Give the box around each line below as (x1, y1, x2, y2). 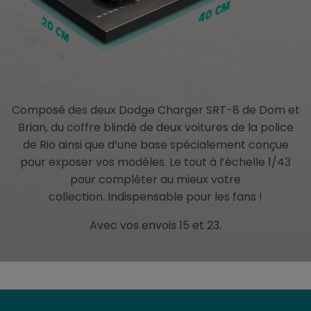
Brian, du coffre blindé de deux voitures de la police (17, 119, 294, 136)
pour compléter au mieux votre (70, 171, 241, 188)
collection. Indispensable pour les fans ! (49, 189, 262, 205)
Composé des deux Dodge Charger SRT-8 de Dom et (11, 102, 300, 119)
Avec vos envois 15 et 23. (90, 217, 221, 234)
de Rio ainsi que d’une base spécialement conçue (22, 137, 289, 153)
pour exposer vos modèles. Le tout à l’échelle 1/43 (20, 154, 291, 171)
